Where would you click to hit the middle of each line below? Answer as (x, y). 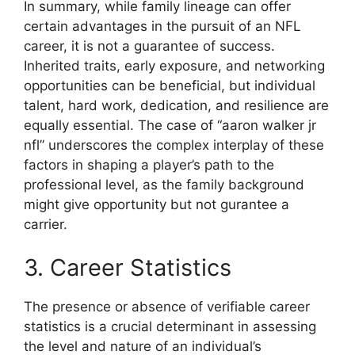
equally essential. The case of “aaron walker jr (170, 125)
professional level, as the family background (164, 184)
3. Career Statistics (128, 268)
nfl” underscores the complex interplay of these (174, 145)
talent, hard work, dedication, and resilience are (176, 105)
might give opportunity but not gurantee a (157, 204)
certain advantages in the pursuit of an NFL (162, 26)
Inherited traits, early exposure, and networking (174, 65)
